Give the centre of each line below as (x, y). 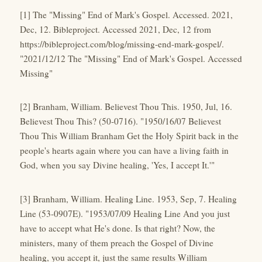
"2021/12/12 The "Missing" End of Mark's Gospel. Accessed (131, 58)
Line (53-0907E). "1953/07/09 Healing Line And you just (125, 213)
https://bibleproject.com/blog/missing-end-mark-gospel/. (122, 44)
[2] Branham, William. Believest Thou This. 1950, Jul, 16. (126, 107)
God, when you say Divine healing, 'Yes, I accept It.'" (117, 165)
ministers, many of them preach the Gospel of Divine (117, 242)
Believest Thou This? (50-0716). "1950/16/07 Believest (120, 121)
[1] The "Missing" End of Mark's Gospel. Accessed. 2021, (126, 14)
